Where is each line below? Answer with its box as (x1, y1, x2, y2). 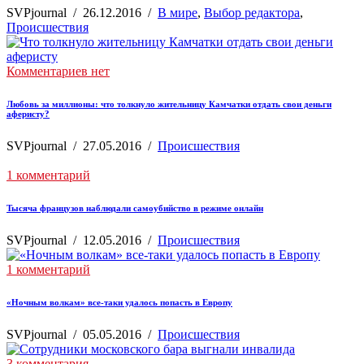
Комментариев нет (6, 64, 110, 79)
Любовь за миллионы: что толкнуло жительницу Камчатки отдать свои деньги (6, 99, 331, 110)
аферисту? (6, 109, 50, 119)
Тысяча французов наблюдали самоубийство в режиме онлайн (6, 203, 263, 214)
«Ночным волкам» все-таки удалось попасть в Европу (6, 297, 232, 307)
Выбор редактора (204, 6, 300, 20)
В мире (158, 6, 197, 20)
